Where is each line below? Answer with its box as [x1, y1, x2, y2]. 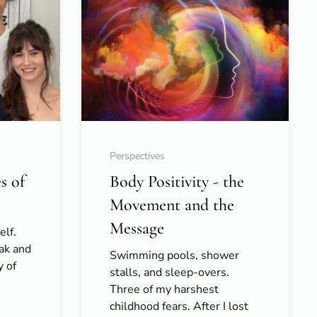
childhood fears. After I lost [109, 299, 248, 315]
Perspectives [109, 149, 165, 163]
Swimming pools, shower [109, 248, 239, 264]
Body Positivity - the [109, 171, 244, 192]
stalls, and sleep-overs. [109, 265, 229, 281]
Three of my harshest [109, 282, 219, 298]
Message [109, 218, 164, 239]
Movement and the [109, 195, 234, 216]
